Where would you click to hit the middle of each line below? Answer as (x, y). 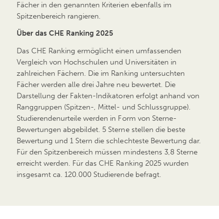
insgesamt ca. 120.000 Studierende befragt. (89, 174)
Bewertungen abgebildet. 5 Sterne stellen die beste (101, 129)
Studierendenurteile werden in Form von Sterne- (96, 118)
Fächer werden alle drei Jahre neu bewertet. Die (96, 84)
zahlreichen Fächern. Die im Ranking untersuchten (101, 73)
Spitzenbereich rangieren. (59, 16)
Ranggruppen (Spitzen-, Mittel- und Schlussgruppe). (104, 107)
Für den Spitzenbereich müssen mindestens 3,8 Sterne (107, 152)
